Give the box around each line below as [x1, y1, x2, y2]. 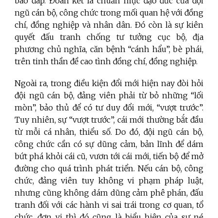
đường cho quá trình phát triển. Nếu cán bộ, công [15, 163, 203, 174]
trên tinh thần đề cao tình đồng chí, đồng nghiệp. [15, 56, 198, 67]
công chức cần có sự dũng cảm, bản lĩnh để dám [15, 139, 203, 149]
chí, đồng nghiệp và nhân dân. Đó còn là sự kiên [15, 20, 203, 30]
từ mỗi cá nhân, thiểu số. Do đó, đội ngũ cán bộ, [15, 127, 203, 137]
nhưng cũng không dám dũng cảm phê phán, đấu [15, 188, 203, 198]
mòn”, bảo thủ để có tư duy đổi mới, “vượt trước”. [15, 103, 203, 113]
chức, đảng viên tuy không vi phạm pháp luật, [15, 176, 203, 186]
